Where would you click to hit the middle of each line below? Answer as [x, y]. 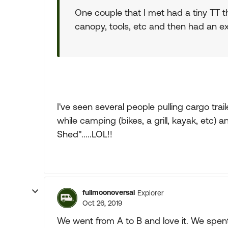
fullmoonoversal [109, 192]
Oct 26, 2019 [102, 203]
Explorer [151, 193]
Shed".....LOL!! [85, 134]
